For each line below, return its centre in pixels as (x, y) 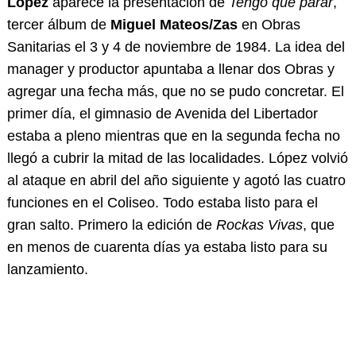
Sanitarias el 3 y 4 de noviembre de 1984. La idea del (176, 47)
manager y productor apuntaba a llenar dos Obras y (170, 70)
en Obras (269, 25)
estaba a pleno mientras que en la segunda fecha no (173, 136)
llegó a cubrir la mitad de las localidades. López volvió (177, 159)
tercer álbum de (58, 25)
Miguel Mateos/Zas (174, 25)
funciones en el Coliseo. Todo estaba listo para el (162, 203)
